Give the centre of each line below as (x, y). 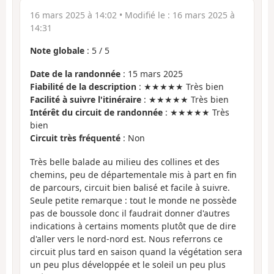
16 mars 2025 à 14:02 (73, 15)
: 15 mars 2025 (152, 74)
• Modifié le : (145, 15)
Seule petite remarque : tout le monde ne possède (133, 200)
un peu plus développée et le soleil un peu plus (128, 264)
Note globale (57, 50)
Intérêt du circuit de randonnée (96, 113)
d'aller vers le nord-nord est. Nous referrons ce (126, 239)
